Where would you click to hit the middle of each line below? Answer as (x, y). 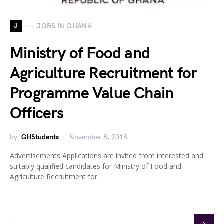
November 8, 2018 (98, 137)
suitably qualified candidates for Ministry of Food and (96, 166)
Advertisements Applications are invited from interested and (107, 156)
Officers (37, 114)
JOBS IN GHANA (64, 26)
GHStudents (40, 137)
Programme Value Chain (92, 94)
